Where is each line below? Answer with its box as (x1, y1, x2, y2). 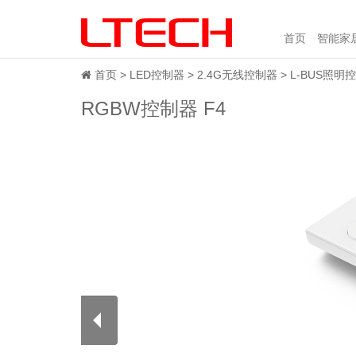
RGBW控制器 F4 (81, 98, 226, 119)
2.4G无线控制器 (197, 68, 277, 81)
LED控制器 (130, 68, 184, 81)
